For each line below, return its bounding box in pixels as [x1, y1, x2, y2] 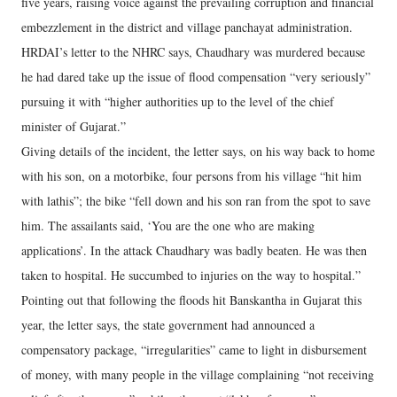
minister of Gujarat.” [21, 118, 126, 135]
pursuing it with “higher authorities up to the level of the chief [21, 93, 334, 110]
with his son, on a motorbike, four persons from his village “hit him [21, 167, 362, 184]
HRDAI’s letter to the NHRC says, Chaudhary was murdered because [21, 43, 365, 60]
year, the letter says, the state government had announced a [21, 316, 315, 333]
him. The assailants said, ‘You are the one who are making [21, 217, 315, 234]
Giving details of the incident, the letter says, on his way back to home [21, 143, 375, 160]
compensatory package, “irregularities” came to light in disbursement [21, 341, 367, 358]
